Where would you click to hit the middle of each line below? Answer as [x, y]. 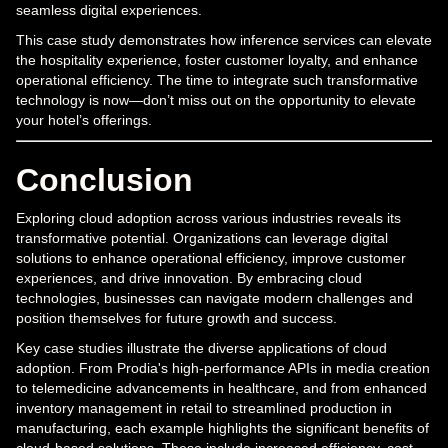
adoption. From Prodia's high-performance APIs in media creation [223, 367]
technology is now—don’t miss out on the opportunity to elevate [216, 99]
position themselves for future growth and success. [176, 317]
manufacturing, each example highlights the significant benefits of [222, 427]
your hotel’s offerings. [84, 119]
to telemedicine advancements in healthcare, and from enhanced [221, 387]
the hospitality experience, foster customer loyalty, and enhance [217, 59]
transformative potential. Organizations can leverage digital [202, 237]
